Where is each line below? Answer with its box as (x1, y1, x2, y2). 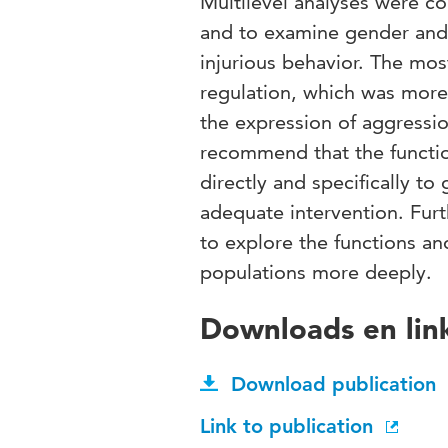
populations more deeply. (200, 260, 432, 284)
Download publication (231, 372, 436, 396)
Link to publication (200, 414, 379, 438)
